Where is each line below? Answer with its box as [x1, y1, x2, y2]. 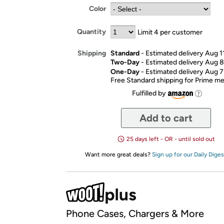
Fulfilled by [132, 89, 166, 97]
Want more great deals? [84, 151, 152, 158]
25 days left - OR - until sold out [126, 135, 215, 142]
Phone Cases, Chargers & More [66, 207, 204, 219]
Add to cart [139, 112, 192, 124]
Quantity [77, 27, 106, 36]
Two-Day [110, 57, 139, 66]
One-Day [110, 67, 139, 75]
